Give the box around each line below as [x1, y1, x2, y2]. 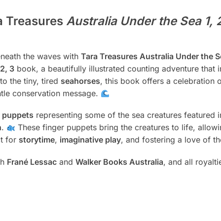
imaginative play [59, 135, 121, 145]
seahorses [60, 76, 100, 86]
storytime [18, 135, 55, 145]
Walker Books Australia [75, 156, 163, 167]
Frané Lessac [6, 156, 57, 167]
